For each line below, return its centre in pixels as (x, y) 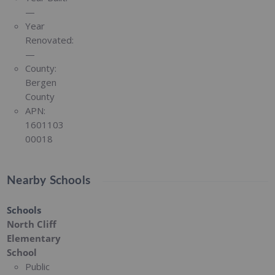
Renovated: (50, 40)
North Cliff (32, 224)
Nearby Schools (49, 181)
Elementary (34, 238)
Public (38, 267)
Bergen (41, 83)
